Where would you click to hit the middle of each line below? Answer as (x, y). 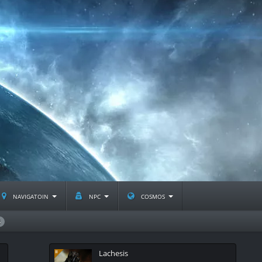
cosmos (153, 196)
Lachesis (113, 253)
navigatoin (31, 196)
